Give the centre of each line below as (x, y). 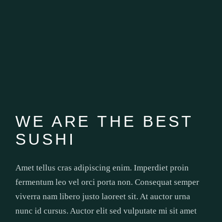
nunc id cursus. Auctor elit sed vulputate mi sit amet (106, 211)
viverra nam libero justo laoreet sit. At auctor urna (103, 197)
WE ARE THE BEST (104, 122)
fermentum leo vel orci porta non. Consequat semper (108, 182)
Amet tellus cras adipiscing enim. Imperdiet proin (102, 168)
